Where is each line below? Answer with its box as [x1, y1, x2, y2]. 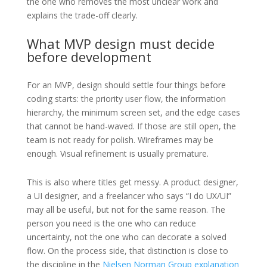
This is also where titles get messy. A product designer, [26, 176, 238, 188]
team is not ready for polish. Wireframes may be [26, 133, 213, 145]
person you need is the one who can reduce [26, 217, 196, 229]
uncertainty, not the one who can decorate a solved [26, 231, 226, 243]
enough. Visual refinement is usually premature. [26, 147, 209, 159]
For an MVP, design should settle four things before [26, 79, 226, 91]
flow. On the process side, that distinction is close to [26, 244, 228, 256]
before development [26, 47, 151, 66]
